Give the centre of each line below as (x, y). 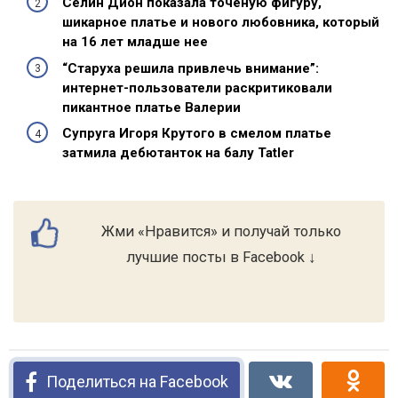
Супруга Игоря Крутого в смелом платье (197, 134)
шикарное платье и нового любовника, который (221, 23)
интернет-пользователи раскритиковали (197, 88)
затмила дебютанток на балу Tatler (178, 153)
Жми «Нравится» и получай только (221, 231)
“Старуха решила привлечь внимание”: (191, 68)
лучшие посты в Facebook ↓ (221, 257)
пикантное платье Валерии (151, 107)
